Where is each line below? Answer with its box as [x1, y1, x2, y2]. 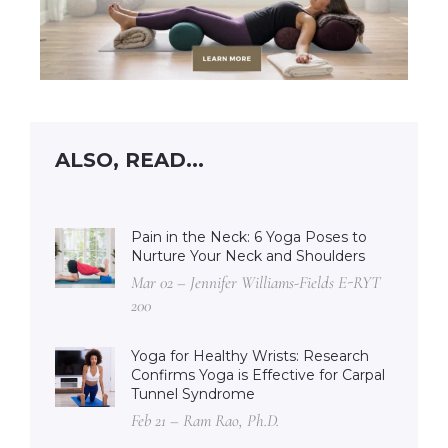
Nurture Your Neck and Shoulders [131, 246, 365, 265]
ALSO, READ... [55, 147, 204, 172]
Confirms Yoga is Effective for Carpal [131, 365, 385, 384]
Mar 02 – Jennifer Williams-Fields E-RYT [131, 271, 380, 293]
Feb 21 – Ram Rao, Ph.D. [131, 409, 279, 431]
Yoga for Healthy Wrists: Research [131, 346, 369, 365]
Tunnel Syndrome [131, 384, 255, 403]
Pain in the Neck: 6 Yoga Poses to [131, 227, 367, 246]
